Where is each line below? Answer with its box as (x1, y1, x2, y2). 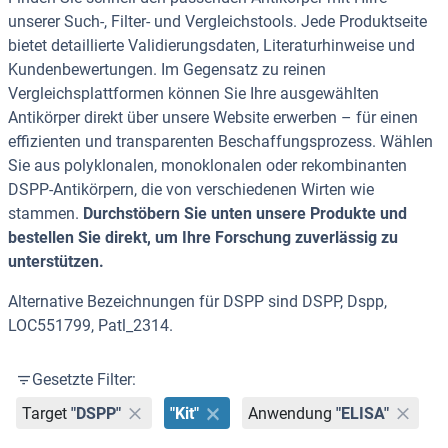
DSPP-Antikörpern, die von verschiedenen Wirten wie (8, 180, 374, 200)
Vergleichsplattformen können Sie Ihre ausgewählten (8, 84, 379, 104)
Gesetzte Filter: (32, 370, 136, 390)
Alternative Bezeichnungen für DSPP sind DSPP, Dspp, (8, 292, 387, 312)
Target (22, 403, 68, 423)
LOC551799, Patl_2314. (8, 316, 173, 336)
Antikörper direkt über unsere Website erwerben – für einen (8, 108, 418, 128)
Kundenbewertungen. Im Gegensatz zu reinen (8, 60, 326, 80)
